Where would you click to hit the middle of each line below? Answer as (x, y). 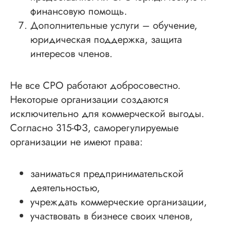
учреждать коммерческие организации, (119, 202)
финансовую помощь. (79, 12)
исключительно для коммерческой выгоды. (107, 114)
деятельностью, (65, 188)
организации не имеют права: (76, 142)
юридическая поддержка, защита (106, 40)
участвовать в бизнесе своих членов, (111, 216)
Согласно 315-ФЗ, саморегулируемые (94, 128)
